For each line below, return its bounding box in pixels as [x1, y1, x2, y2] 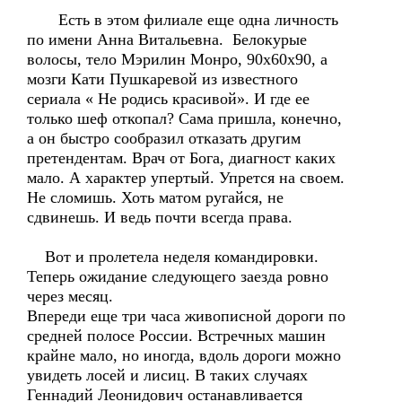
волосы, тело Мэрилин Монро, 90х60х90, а [27, 50, 328, 68]
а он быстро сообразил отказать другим [27, 129, 301, 147]
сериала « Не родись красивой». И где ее [27, 90, 310, 108]
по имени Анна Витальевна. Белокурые [27, 31, 307, 48]
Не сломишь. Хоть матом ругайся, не [27, 188, 284, 206]
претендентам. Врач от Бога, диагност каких [27, 149, 336, 167]
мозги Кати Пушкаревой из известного [27, 70, 298, 88]
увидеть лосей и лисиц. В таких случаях [27, 366, 308, 384]
